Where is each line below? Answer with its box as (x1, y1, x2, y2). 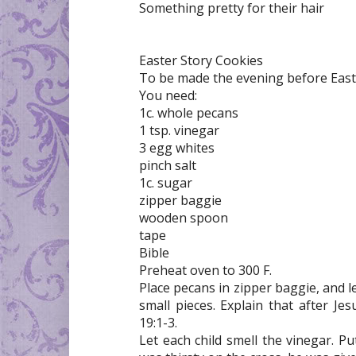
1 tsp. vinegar (139, 121, 219, 139)
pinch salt (139, 156, 196, 174)
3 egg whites (139, 138, 215, 157)
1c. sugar (139, 173, 192, 192)
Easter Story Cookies (139, 51, 263, 69)
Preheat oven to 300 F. (139, 261, 272, 279)
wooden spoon (139, 208, 228, 226)
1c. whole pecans (139, 103, 238, 122)
